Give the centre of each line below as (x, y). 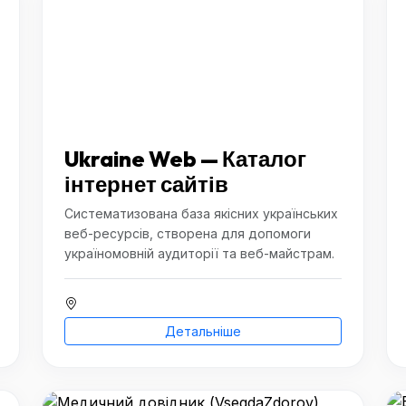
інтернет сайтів (146, 184)
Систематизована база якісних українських (201, 213)
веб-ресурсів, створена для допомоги (188, 233)
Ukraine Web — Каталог (185, 159)
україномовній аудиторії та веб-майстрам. (199, 253)
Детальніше (203, 331)
